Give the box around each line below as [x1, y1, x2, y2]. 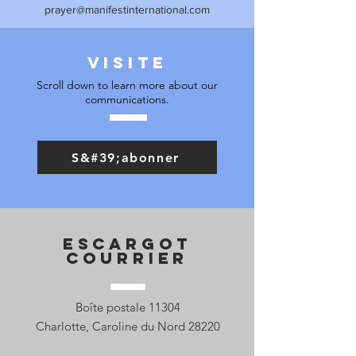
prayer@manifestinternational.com [44, 3, 210, 16]
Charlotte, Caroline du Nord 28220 [35, 319, 220, 334]
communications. [85, 92, 169, 106]
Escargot [62, 234, 192, 253]
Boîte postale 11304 [75, 300, 180, 315]
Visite [87, 52, 168, 72]
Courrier [65, 248, 189, 268]
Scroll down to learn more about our [37, 78, 218, 92]
